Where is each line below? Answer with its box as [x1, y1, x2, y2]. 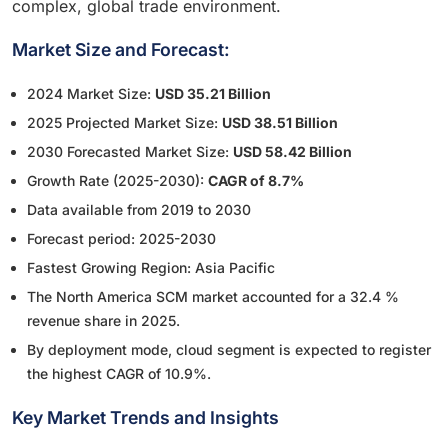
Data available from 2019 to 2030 [27, 201, 251, 219]
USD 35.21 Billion [155, 85, 271, 103]
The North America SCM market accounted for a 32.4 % [27, 288, 399, 306]
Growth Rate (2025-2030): [27, 172, 208, 190]
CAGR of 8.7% [208, 172, 304, 190]
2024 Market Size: [27, 85, 155, 103]
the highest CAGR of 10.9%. [27, 365, 211, 383]
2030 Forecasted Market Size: [27, 143, 233, 161]
